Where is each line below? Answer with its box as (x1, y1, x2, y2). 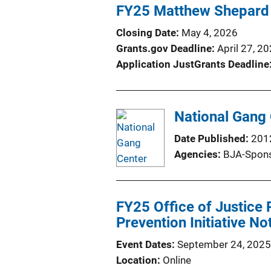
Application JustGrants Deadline (116, 57, 269, 70)
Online (163, 253, 191, 266)
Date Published (174, 132, 246, 145)
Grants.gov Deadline (116, 42, 212, 54)
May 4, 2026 (181, 26, 238, 39)
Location (116, 253, 157, 266)
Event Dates (116, 238, 172, 250)
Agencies (174, 148, 218, 160)
